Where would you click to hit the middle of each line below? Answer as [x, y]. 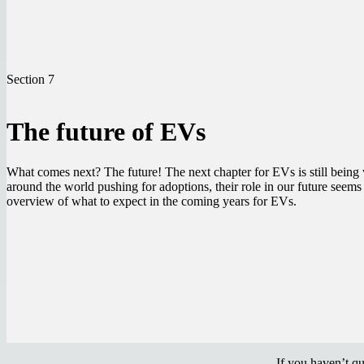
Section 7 [30, 79]
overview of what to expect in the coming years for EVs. [155, 201]
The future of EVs [106, 132]
